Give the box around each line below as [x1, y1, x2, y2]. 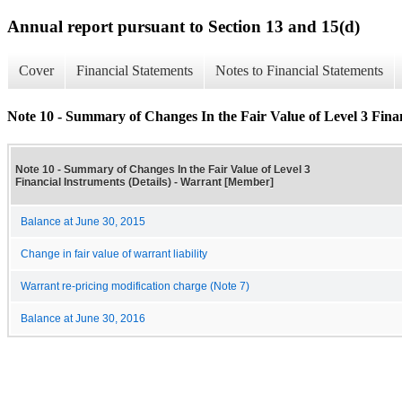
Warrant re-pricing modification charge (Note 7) [21, 280, 249, 292]
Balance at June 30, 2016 [21, 312, 145, 324]
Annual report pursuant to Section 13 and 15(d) [7, 16, 360, 36]
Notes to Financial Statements [215, 63, 383, 79]
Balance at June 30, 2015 [21, 215, 145, 227]
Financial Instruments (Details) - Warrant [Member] [15, 175, 274, 188]
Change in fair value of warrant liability [21, 248, 207, 259]
